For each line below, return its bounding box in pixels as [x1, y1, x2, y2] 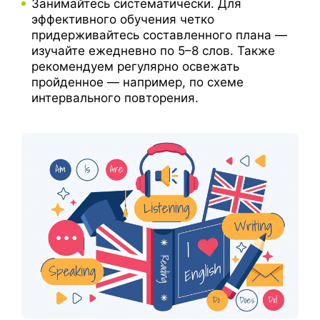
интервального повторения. [31, 91, 199, 106]
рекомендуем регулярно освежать [31, 59, 239, 74]
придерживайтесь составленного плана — [31, 28, 287, 43]
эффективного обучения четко [31, 12, 214, 27]
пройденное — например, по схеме [31, 75, 244, 90]
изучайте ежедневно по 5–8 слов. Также [31, 44, 275, 59]
